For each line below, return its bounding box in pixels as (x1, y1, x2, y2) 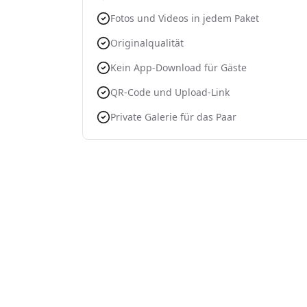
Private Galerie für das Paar (110, 110, 236, 123)
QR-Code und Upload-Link (110, 86, 230, 99)
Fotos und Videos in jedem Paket (110, 12, 259, 25)
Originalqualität (110, 36, 184, 49)
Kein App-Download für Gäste (110, 61, 247, 74)
